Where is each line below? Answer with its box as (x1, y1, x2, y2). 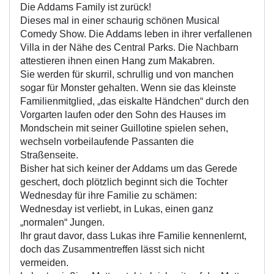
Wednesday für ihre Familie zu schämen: (20, 190, 197, 201)
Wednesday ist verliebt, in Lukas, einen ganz (20, 204, 213, 215)
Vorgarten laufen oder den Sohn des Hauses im (20, 109, 226, 120)
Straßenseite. (20, 150, 78, 161)
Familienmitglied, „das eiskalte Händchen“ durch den (20, 96, 249, 107)
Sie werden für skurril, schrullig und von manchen (20, 69, 234, 80)
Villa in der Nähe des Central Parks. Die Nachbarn (20, 42, 239, 53)
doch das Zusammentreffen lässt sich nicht (20, 244, 204, 255)
